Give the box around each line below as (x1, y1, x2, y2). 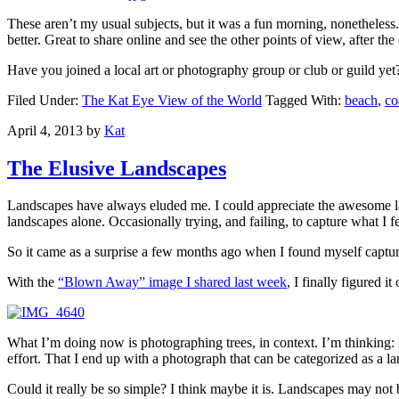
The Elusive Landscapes (7, 156, 226, 180)
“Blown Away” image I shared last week (58, 274, 287, 290)
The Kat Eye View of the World (82, 92, 262, 108)
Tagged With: (265, 92, 345, 108)
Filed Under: (7, 92, 82, 108)
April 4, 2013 (7, 122, 83, 138)
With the (7, 274, 58, 290)
